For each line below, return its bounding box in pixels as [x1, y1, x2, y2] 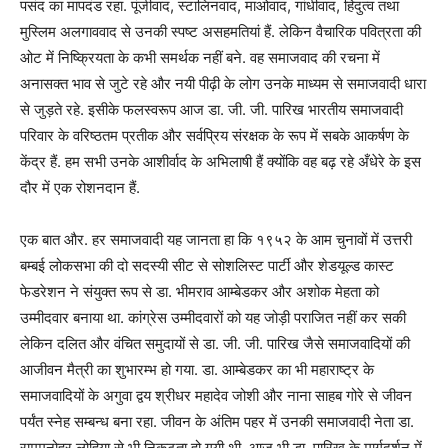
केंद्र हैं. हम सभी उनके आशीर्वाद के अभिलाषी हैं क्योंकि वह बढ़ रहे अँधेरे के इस [20, 152, 421, 172]
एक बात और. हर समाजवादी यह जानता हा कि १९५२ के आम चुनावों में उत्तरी [20, 230, 412, 250]
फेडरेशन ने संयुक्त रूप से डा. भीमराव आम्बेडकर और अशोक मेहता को [20, 282, 379, 302]
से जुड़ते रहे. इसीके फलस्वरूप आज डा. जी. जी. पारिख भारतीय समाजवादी [20, 100, 403, 120]
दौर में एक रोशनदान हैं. [20, 178, 140, 198]
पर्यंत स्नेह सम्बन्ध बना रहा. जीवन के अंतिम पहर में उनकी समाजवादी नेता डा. [20, 412, 414, 432]
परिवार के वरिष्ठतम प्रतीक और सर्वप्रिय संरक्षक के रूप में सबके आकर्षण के [20, 126, 409, 146]
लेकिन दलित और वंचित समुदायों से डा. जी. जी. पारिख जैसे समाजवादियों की [20, 334, 410, 354]
